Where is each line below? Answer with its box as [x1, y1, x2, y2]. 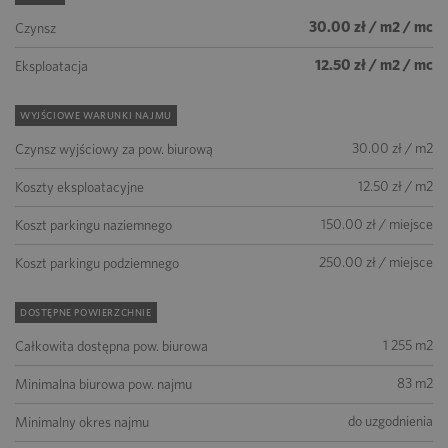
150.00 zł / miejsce [321, 216, 433, 232]
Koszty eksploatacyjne [15, 179, 144, 195]
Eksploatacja [15, 58, 88, 74]
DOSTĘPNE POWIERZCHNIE [20, 306, 152, 318]
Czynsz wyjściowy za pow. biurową [15, 141, 213, 157]
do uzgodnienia [348, 413, 433, 429]
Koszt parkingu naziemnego [15, 217, 172, 233]
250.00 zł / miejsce [319, 254, 433, 270]
